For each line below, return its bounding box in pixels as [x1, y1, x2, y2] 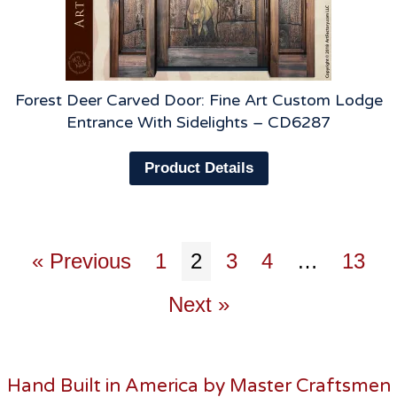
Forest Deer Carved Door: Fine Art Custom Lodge [14, 90, 383, 110]
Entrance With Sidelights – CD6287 [66, 112, 331, 132]
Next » [167, 292, 230, 317]
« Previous [32, 249, 131, 274]
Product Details [144, 160, 253, 177]
